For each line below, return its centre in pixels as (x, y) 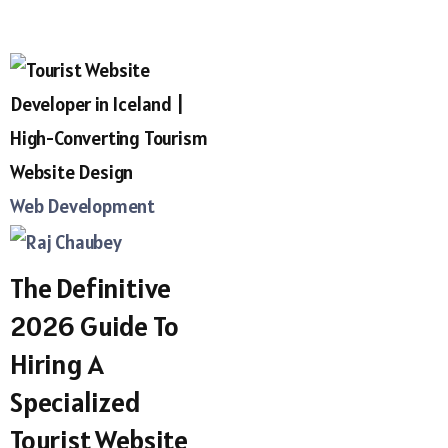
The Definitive (91, 288)
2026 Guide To (94, 326)
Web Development (82, 206)
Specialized (75, 402)
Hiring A (57, 364)
